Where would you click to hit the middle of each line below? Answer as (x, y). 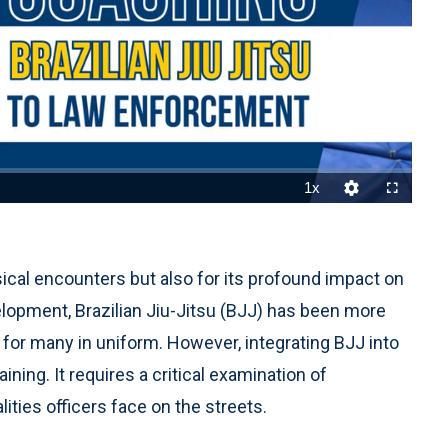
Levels (367, 231)
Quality (368, 221)
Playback (333, 221)
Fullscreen (415, 221)
